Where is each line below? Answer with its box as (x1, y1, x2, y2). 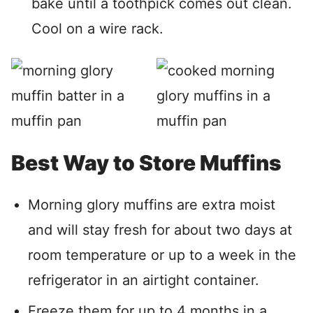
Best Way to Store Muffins (11, 150, 282, 175)
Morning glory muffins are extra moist (28, 196, 275, 213)
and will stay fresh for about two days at (28, 221, 292, 238)
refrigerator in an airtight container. (28, 272, 259, 289)
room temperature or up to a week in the (28, 247, 296, 263)
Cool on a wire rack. (31, 20, 163, 37)
